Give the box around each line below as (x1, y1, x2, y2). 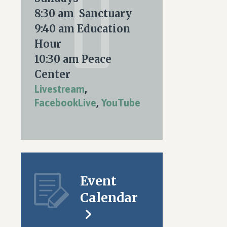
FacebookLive (34, 97, 96, 108)
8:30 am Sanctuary (34, 7, 132, 20)
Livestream (34, 83, 85, 95)
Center (34, 68, 70, 81)
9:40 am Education (34, 22, 130, 35)
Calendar (80, 190, 138, 206)
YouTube (101, 97, 140, 108)
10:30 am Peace (34, 53, 111, 65)
